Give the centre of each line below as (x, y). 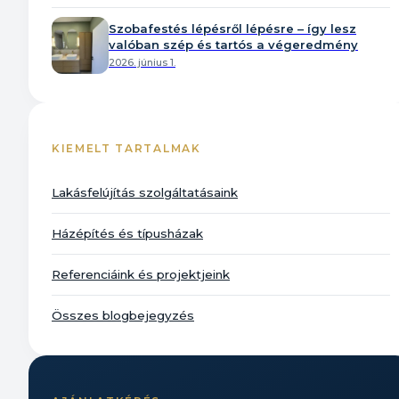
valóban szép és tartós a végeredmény (233, 45)
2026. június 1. (142, 63)
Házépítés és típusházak (127, 234)
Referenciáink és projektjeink (141, 275)
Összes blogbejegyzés (123, 316)
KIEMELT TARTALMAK (126, 149)
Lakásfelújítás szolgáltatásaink (145, 193)
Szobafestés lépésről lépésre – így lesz (232, 29)
